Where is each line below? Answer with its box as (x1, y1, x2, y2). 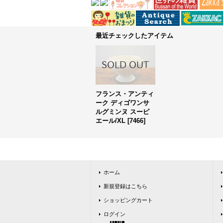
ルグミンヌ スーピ (96, 108, 149, 115)
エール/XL (96, 117, 125, 124)
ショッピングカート (104, 197, 153, 203)
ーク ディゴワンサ (96, 99, 149, 107)
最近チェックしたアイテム (96, 32, 173, 39)
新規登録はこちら (104, 183, 147, 189)
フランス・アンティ (96, 90, 154, 98)
